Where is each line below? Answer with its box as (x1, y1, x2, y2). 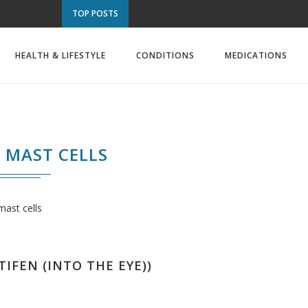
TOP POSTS (72, 8, 118, 19)
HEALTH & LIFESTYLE (15, 49, 106, 61)
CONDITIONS (136, 49, 195, 61)
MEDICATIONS (225, 49, 287, 61)
